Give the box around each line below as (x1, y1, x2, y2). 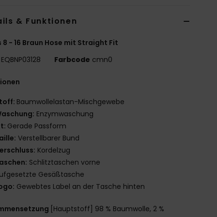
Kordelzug (35, 145, 71, 155)
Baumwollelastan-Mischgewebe (16, 96, 125, 107)
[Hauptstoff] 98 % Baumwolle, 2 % (50, 203, 165, 214)
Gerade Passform (7, 121, 67, 131)
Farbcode (54, 54, 91, 64)
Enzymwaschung (34, 108, 94, 119)
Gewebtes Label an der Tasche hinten (15, 181, 145, 191)
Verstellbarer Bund (16, 133, 80, 143)
